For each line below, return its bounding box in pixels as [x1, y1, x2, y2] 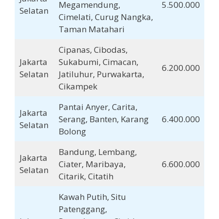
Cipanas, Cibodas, [58, 44, 128, 56]
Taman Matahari [58, 23, 125, 35]
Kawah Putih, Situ [58, 191, 126, 203]
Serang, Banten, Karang [58, 113, 149, 125]
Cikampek [58, 81, 97, 92]
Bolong [58, 126, 86, 137]
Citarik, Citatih [58, 171, 113, 182]
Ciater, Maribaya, [58, 158, 126, 170]
